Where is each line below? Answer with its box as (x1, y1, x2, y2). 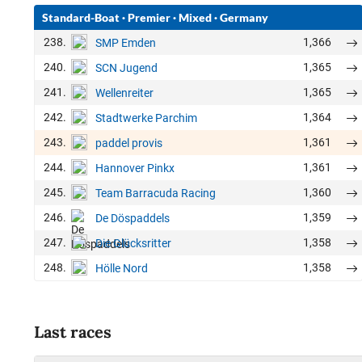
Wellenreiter (95, 86, 154, 99)
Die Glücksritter (95, 236, 171, 250)
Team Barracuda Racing (95, 186, 216, 200)
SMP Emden (95, 36, 156, 49)
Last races (34, 322, 112, 342)
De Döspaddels (95, 211, 170, 225)
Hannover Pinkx (95, 161, 175, 175)
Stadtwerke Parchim (95, 111, 197, 124)
